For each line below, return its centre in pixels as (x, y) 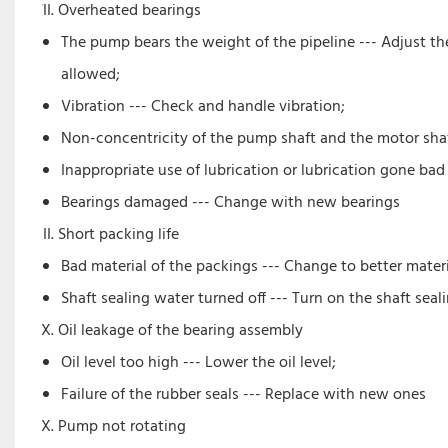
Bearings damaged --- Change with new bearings (231, 203)
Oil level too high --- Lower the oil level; (199, 363)
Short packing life (118, 235)
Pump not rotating (121, 427)
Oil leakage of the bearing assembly (180, 331)
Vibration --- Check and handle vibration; (203, 107)
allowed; (91, 75)
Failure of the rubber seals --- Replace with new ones (244, 395)
